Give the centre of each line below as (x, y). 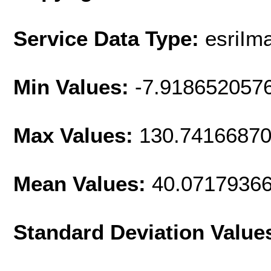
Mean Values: (83, 184)
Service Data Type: (109, 39)
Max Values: (76, 135)
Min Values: (74, 87)
